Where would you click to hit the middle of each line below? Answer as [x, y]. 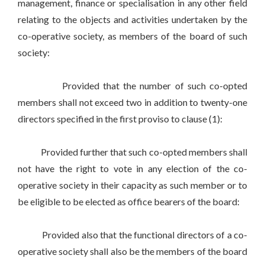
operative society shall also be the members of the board [132, 251]
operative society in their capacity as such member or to [132, 185]
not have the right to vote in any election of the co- [132, 169]
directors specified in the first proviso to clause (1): [120, 119]
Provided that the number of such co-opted [132, 86]
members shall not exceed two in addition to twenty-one [132, 102]
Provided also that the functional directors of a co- [132, 235]
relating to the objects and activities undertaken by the [132, 20]
